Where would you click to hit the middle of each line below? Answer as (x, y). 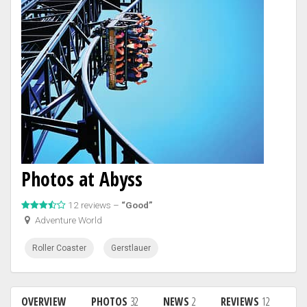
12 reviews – (95, 205)
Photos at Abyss (82, 179)
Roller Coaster (59, 248)
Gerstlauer (131, 248)
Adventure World (68, 220)
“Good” (137, 205)
